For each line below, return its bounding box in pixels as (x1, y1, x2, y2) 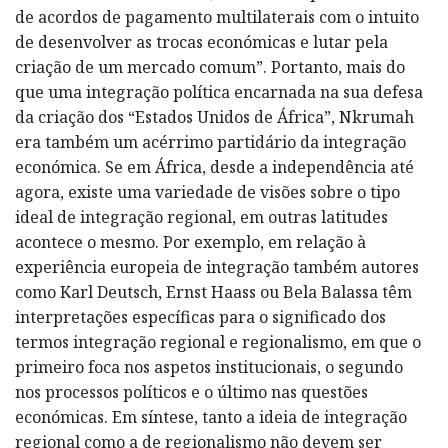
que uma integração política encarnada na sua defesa (15, 80, 423, 103)
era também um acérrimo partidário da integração (15, 130, 406, 153)
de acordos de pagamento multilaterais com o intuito (15, 5, 419, 28)
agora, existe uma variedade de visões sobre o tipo (15, 180, 400, 203)
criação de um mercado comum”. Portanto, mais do (15, 55, 405, 78)
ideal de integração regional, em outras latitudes (15, 205, 388, 228)
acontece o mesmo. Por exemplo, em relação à (15, 230, 366, 253)
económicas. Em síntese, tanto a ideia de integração (15, 405, 407, 428)
